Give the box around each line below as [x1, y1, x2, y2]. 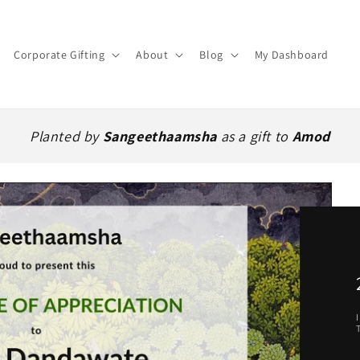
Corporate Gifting [14, 47, 105, 62]
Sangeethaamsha [102, 127, 218, 145]
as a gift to [217, 127, 292, 145]
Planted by [30, 127, 103, 145]
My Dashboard [254, 47, 329, 62]
